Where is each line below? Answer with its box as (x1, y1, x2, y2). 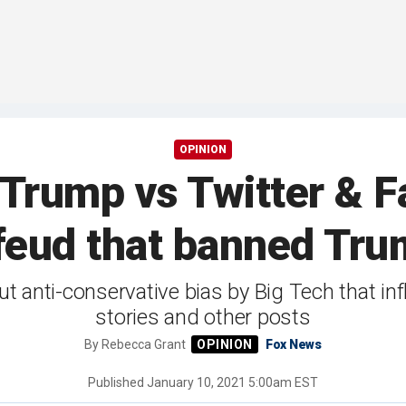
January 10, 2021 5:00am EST (147, 375, 318, 391)
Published (88, 375, 147, 391)
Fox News (265, 337, 322, 353)
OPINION (179, 143, 227, 157)
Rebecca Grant (101, 337, 189, 353)
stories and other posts (95, 304, 311, 331)
